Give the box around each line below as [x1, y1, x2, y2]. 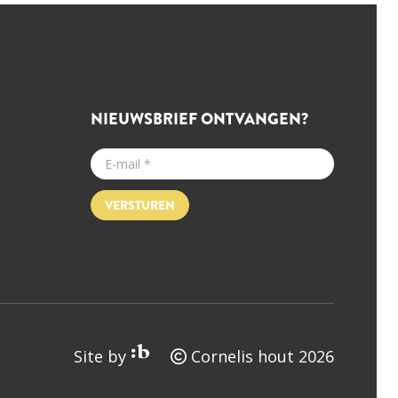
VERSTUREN [105, 195, 175, 214]
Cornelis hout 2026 [187, 345, 334, 367]
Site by [74, 345, 126, 367]
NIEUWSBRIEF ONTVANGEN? [91, 107, 308, 131]
